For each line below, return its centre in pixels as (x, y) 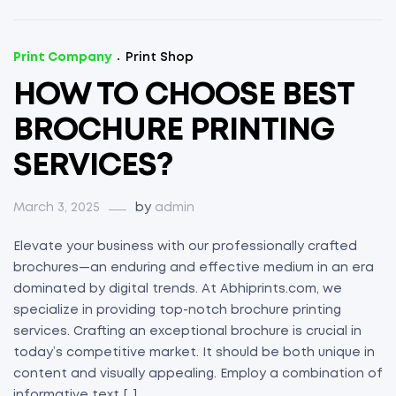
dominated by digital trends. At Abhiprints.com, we (178, 289)
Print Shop (160, 58)
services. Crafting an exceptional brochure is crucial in (187, 332)
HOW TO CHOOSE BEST (183, 96)
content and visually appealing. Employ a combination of (198, 374)
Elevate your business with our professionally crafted (185, 247)
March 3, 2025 (57, 208)
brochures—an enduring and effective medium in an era (194, 268)
